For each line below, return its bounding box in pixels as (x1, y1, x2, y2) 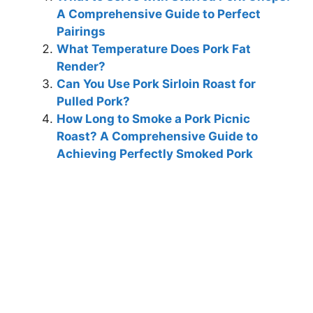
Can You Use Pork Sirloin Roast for (57, 77, 256, 92)
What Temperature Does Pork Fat (57, 42, 251, 57)
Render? (57, 59, 105, 74)
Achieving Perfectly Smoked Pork (57, 147, 253, 161)
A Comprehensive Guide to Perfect (57, 7, 261, 22)
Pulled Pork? (57, 94, 130, 109)
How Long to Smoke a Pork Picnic (57, 112, 250, 126)
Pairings (57, 24, 105, 39)
